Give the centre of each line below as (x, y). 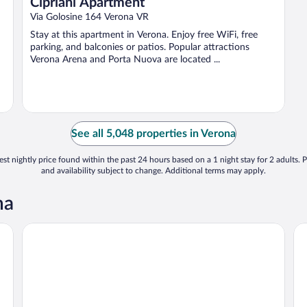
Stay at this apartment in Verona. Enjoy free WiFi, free (144, 35)
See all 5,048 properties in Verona (153, 134)
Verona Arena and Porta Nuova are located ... (125, 60)
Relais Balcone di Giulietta (83, 229)
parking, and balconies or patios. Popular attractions (140, 48)
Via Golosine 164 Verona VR (89, 17)
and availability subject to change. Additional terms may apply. (153, 171)
